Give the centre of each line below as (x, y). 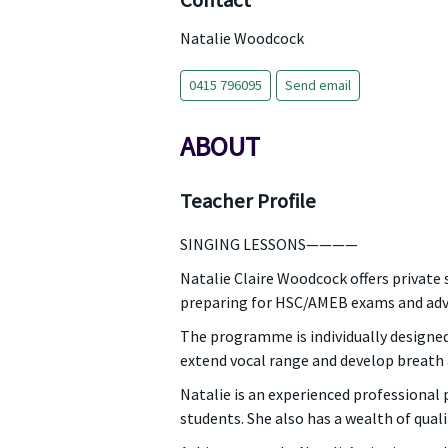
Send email (317, 85)
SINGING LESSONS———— (268, 244)
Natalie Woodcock (241, 38)
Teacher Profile (247, 201)
